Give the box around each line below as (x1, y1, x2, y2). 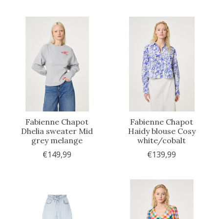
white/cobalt (137, 135, 186, 145)
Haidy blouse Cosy (128, 126, 196, 136)
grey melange (31, 135, 83, 145)
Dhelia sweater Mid (21, 126, 93, 136)
